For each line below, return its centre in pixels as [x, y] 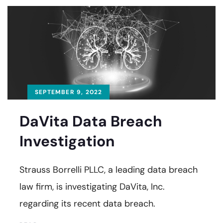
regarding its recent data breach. [87, 203]
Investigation [67, 141]
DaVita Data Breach [91, 121]
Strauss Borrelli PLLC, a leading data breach [109, 169]
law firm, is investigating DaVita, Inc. [92, 186]
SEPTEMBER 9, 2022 [69, 92]
